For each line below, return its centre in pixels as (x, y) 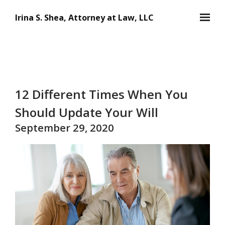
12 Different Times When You (101, 94)
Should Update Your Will (87, 112)
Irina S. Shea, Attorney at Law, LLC (84, 18)
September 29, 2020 (65, 128)
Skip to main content (55, 10)
